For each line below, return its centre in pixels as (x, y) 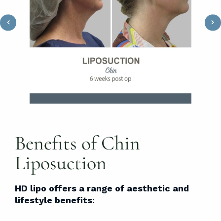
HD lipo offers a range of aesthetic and (102, 188)
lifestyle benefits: (55, 200)
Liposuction (61, 163)
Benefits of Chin (77, 143)
